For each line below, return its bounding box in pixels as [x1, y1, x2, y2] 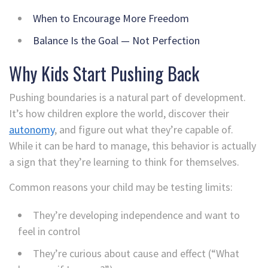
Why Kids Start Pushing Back [9, 59, 199, 87]
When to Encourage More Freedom [33, 11, 189, 25]
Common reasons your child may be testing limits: [9, 179, 233, 194]
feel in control [18, 224, 80, 238]
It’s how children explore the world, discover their [9, 106, 229, 120]
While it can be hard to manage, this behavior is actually [9, 138, 256, 153]
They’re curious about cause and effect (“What [33, 246, 239, 260]
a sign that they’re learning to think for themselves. [9, 154, 239, 169]
